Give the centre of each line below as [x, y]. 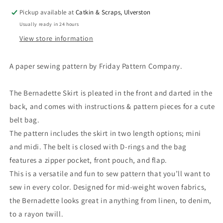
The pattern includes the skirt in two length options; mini [105, 133]
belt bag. [25, 120]
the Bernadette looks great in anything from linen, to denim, [111, 201]
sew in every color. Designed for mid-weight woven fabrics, [108, 187]
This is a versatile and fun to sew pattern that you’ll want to [110, 174]
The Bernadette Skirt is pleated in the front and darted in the [111, 93]
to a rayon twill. [37, 214]
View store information [56, 39]
